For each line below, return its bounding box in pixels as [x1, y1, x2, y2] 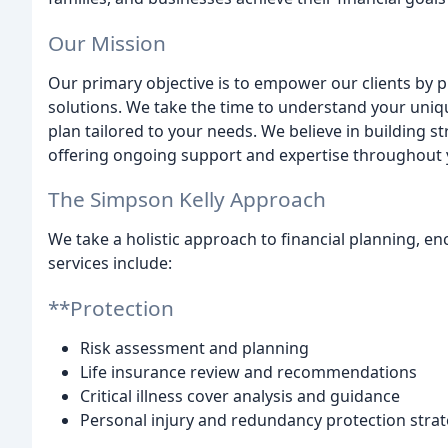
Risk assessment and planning [80, 337, 309, 360]
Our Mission [48, 28, 166, 57]
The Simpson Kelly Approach [48, 185, 326, 214]
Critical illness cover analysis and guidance [80, 385, 400, 408]
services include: [48, 252, 172, 275]
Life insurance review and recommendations [80, 361, 417, 384]
